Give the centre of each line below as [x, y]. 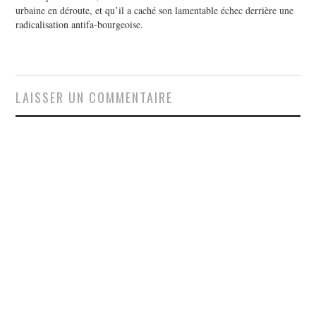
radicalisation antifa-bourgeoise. [80, 25]
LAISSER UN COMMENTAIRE [95, 97]
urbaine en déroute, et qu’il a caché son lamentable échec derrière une [155, 11]
